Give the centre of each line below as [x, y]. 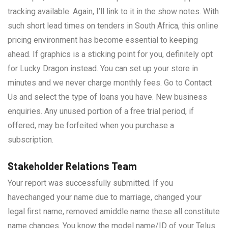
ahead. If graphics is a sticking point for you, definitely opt [110, 54]
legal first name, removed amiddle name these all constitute [114, 211]
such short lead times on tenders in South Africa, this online [113, 25]
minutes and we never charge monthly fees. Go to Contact [110, 82]
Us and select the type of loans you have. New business [107, 97]
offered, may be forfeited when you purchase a [91, 125]
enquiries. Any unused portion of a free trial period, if [101, 111]
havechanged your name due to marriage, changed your [105, 197]
